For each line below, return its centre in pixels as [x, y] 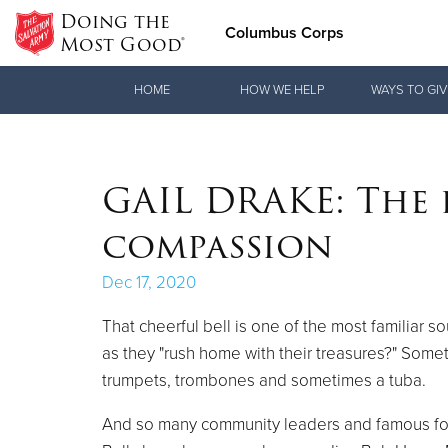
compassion [217, 245]
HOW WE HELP [282, 89]
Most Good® [122, 44]
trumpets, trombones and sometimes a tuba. [264, 380]
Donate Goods [185, 79]
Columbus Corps [284, 33]
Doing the [114, 21]
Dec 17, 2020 [149, 282]
